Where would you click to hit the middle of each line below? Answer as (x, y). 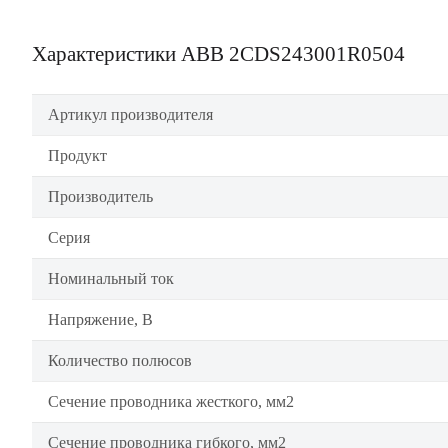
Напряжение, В (100, 319)
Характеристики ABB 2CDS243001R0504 (218, 54)
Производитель (100, 196)
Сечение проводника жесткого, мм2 (171, 401)
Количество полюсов (120, 360)
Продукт (77, 155)
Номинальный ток (111, 278)
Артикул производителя (130, 114)
